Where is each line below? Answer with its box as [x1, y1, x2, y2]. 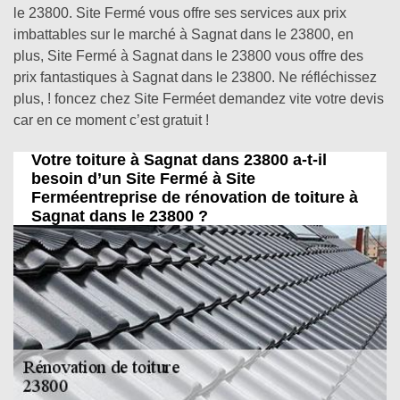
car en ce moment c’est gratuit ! [13, 112, 209, 128]
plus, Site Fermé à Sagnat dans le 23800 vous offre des [13, 48, 363, 63]
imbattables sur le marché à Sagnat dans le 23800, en [13, 27, 354, 42]
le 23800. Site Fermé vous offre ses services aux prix [13, 5, 346, 21]
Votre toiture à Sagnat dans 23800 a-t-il [31, 151, 327, 169]
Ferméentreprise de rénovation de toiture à [31, 188, 358, 206]
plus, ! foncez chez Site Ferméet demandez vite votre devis [13, 91, 384, 106]
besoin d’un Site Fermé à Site [31, 170, 255, 187]
